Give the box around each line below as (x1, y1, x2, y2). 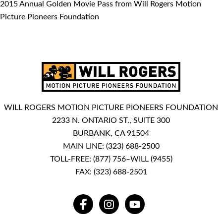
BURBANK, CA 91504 (73, 129, 149, 138)
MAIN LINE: (62, 142, 106, 151)
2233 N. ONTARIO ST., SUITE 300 (52, 116, 170, 125)
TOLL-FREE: (50, 155, 93, 164)
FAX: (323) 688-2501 (75, 168, 147, 176)
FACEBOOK (82, 203, 125, 212)
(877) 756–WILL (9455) (93, 155, 172, 164)
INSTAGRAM (108, 203, 154, 212)
